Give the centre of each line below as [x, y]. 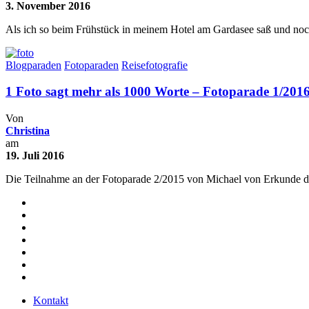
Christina [28, 131]
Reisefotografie [154, 65]
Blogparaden [33, 65]
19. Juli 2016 [35, 156]
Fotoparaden [91, 65]
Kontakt [51, 301]
